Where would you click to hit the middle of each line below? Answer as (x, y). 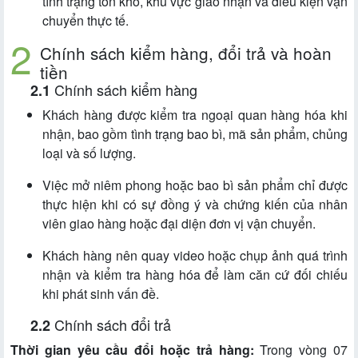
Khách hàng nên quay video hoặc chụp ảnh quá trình (195, 256)
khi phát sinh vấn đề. (101, 294)
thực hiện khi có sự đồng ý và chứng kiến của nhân (195, 205)
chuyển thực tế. (86, 21)
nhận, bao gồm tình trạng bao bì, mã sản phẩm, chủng (195, 134)
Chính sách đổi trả (113, 325)
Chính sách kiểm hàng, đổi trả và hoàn (186, 53)
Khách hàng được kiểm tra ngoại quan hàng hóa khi (195, 115)
